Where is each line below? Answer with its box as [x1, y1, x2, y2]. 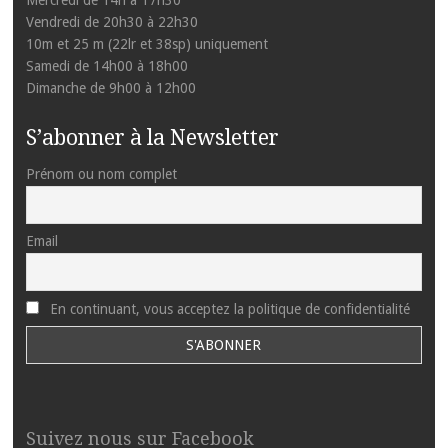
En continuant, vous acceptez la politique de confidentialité [45, 300, 410, 317]
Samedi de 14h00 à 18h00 [25, 58, 188, 75]
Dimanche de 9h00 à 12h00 [25, 80, 196, 97]
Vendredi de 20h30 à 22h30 [25, 14, 198, 31]
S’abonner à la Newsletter [25, 125, 279, 151]
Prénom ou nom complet [25, 166, 177, 183]
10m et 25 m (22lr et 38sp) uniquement [25, 36, 268, 53]
